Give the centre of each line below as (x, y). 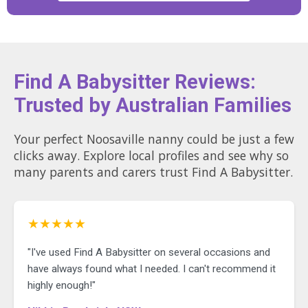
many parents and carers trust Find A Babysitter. (153, 172)
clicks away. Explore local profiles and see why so (31, 156)
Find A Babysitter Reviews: (135, 82)
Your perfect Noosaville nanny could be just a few (154, 139)
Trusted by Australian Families (153, 106)
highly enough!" (62, 286)
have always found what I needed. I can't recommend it (152, 269)
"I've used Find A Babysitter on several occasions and (149, 253)
